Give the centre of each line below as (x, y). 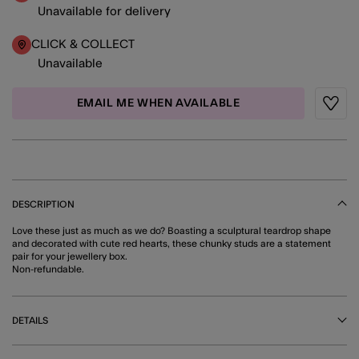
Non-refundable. (48, 269)
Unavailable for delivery (104, 11)
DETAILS (30, 320)
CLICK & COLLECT (83, 45)
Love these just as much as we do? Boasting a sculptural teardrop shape (171, 230)
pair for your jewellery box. (70, 256)
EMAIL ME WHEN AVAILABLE (158, 103)
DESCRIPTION (43, 204)
